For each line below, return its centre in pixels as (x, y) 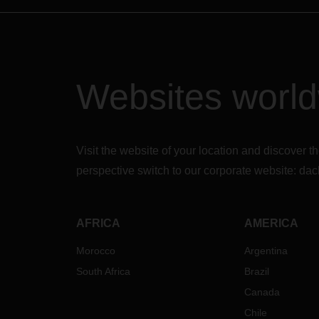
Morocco (96, 251)
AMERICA (271, 223)
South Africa (103, 271)
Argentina (266, 251)
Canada (262, 292)
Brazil (256, 271)
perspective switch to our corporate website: (188, 171)
